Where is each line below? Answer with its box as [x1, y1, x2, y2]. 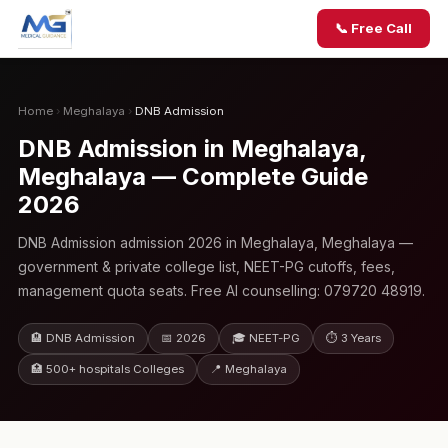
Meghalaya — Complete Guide [17, 162, 368, 191]
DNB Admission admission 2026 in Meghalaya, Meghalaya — [17, 235, 413, 251]
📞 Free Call [335, 20, 413, 36]
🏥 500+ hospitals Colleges [30, 362, 184, 376]
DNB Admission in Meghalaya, [17, 134, 366, 163]
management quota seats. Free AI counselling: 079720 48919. [17, 283, 425, 299]
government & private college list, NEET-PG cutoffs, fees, [17, 259, 395, 275]
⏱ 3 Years [325, 331, 381, 345]
